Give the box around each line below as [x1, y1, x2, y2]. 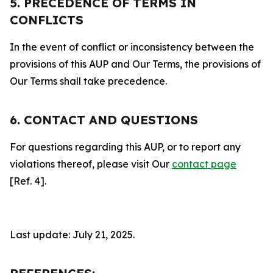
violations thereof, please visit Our [10, 158, 172, 170]
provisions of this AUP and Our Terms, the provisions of [10, 58, 261, 70]
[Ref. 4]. [10, 175, 46, 187]
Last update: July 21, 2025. [10, 229, 135, 241]
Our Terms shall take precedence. [10, 75, 167, 87]
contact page [172, 158, 236, 170]
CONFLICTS [10, 12, 83, 27]
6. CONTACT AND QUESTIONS [10, 112, 198, 127]
